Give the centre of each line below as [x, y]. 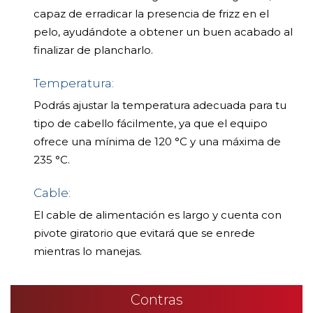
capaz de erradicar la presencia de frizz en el [151, 13]
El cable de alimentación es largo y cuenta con [158, 214]
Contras [156, 299]
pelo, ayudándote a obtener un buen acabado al [163, 31]
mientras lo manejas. [88, 251]
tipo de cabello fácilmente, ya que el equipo [151, 123]
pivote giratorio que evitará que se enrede [144, 233]
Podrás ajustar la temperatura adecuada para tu [160, 105]
